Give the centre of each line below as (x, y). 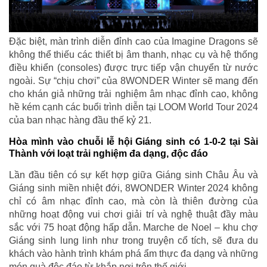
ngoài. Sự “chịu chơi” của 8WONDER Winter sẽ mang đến (133, 81)
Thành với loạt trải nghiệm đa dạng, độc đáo (108, 154)
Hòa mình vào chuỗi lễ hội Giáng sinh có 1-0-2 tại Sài (133, 142)
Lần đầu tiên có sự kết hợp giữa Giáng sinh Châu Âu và (133, 175)
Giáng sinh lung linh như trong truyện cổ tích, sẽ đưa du (133, 241)
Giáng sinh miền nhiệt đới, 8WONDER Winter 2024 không (133, 188)
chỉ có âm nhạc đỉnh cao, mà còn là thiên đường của (133, 201)
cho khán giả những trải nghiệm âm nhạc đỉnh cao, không (133, 94)
